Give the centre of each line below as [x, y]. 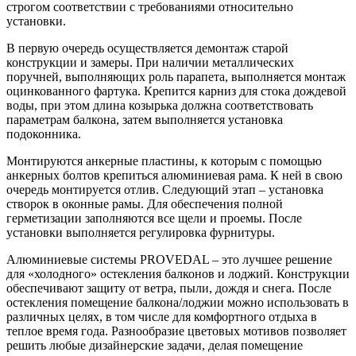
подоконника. [44, 134]
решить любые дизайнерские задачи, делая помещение [155, 346]
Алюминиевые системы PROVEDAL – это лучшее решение [169, 260]
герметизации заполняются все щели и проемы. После [154, 219]
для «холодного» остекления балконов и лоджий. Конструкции [178, 274]
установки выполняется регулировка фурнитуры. [141, 233]
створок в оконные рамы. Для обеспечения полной [145, 204]
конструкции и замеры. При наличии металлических [150, 63]
